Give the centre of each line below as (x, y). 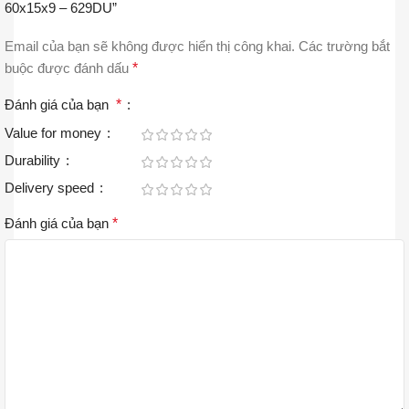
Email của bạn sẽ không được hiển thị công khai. (150, 46)
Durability (34, 160)
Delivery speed (51, 187)
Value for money (55, 132)
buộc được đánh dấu (68, 68)
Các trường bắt (344, 46)
